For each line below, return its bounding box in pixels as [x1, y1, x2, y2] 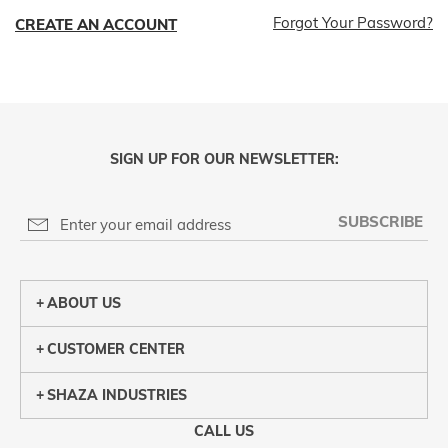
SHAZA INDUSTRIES [47, 386, 187, 404]
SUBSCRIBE [337, 212, 423, 231]
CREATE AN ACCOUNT [15, 14, 177, 34]
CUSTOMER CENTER [47, 340, 185, 358]
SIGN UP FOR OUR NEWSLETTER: [109, 150, 339, 168]
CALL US [194, 422, 254, 440]
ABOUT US [47, 294, 121, 312]
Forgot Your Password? [273, 12, 433, 32]
